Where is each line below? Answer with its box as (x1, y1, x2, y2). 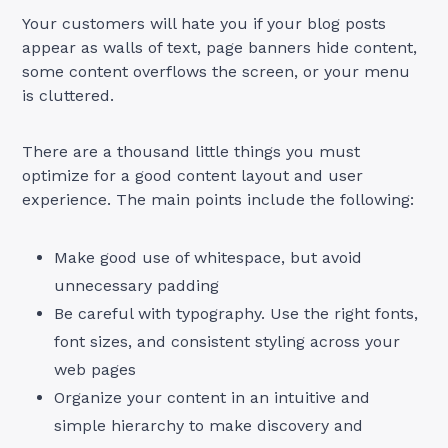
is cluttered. (22, 85, 115, 105)
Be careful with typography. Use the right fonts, (54, 303, 419, 323)
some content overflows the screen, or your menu (22, 61, 411, 81)
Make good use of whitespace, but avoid (54, 247, 363, 267)
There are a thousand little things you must (22, 141, 361, 161)
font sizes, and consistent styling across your (54, 331, 401, 351)
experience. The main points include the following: (22, 189, 415, 209)
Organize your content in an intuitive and (54, 387, 371, 407)
